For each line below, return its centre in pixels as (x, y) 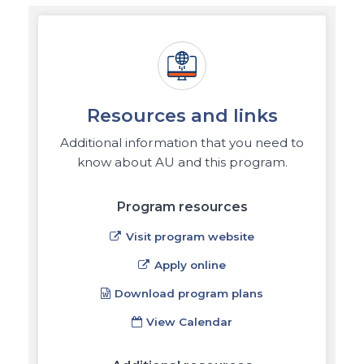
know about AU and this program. (182, 162)
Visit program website (190, 237)
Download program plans (189, 294)
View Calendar (190, 322)
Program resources (182, 206)
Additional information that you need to (182, 142)
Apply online (190, 265)
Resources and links (182, 115)
